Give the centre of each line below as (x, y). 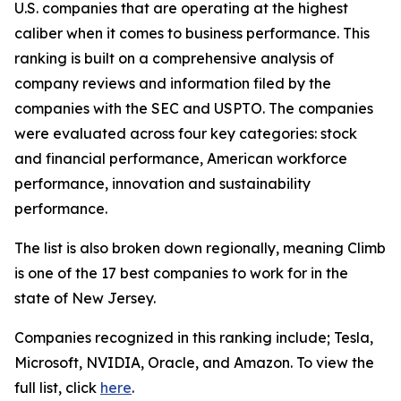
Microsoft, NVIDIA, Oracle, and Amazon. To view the (194, 363)
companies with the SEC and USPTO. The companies (194, 108)
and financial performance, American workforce (181, 158)
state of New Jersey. (85, 298)
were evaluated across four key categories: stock (186, 133)
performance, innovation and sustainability (162, 183)
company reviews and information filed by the (173, 83)
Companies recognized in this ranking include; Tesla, (194, 337)
